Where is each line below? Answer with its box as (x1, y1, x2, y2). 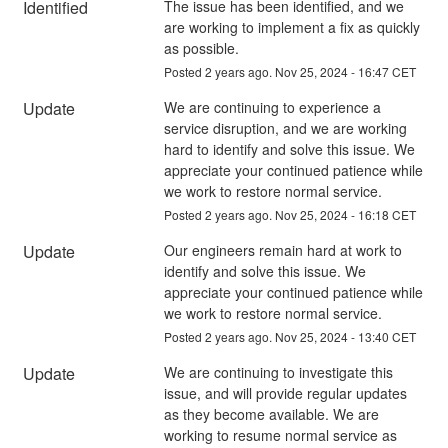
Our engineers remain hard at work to (163, 239, 402, 260)
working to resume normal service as (163, 424, 397, 445)
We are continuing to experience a (163, 96, 381, 117)
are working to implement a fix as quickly (163, 16, 420, 37)
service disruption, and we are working (163, 117, 407, 138)
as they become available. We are (163, 403, 379, 424)
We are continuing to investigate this (163, 361, 393, 382)
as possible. (163, 37, 239, 58)
